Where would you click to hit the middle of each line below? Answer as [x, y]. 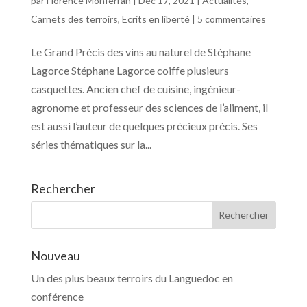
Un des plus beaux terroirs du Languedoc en [132, 278]
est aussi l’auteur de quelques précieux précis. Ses [144, 125]
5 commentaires [231, 19]
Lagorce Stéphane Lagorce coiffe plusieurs [130, 70]
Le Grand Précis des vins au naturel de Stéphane [140, 51]
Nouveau [55, 255]
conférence [57, 296]
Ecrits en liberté [156, 19]
